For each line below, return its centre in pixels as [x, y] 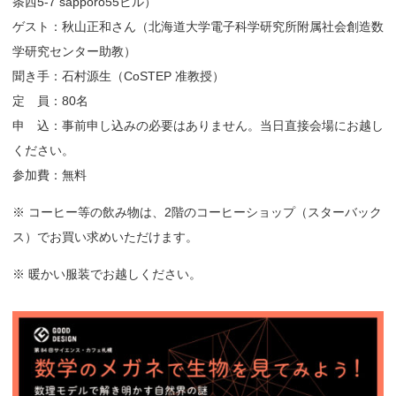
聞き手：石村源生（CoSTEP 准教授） [118, 76]
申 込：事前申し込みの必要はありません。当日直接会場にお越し [198, 125]
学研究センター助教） [74, 51]
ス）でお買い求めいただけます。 [105, 236]
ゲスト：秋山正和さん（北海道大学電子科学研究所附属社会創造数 [198, 26]
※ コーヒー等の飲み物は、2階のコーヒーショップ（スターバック [197, 212]
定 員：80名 [50, 100]
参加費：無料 [49, 175]
